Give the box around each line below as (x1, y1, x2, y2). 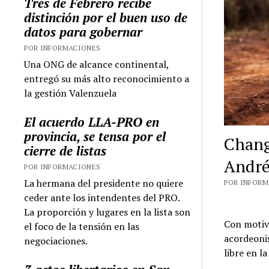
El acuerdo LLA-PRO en (24, 113, 160, 130)
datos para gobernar (24, 23, 143, 40)
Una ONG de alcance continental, (24, 57, 169, 71)
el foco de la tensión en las (24, 219, 140, 233)
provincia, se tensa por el (24, 127, 166, 145)
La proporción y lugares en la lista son (24, 205, 191, 219)
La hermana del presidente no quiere (24, 176, 184, 190)
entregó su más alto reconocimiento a (24, 71, 190, 85)
